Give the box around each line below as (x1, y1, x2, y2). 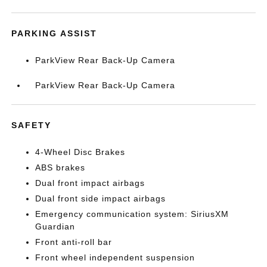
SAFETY (11, 120, 52, 130)
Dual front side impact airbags (35, 193, 166, 203)
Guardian (35, 221, 76, 231)
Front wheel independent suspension (35, 252, 195, 262)
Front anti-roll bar (35, 237, 113, 247)
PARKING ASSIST (11, 28, 98, 38)
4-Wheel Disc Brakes (35, 147, 126, 157)
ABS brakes (35, 162, 86, 172)
